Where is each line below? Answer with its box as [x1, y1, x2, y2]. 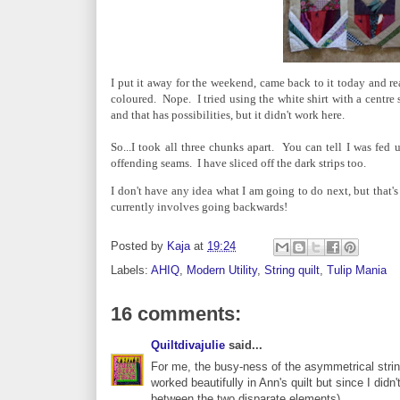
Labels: [111, 262, 151, 277]
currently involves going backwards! [111, 199, 287, 213]
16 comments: [111, 302, 241, 325]
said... [225, 337, 262, 352]
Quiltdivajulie [151, 337, 225, 352]
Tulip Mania [327, 262, 387, 277]
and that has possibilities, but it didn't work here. [111, 107, 347, 121]
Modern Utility [187, 262, 257, 277]
